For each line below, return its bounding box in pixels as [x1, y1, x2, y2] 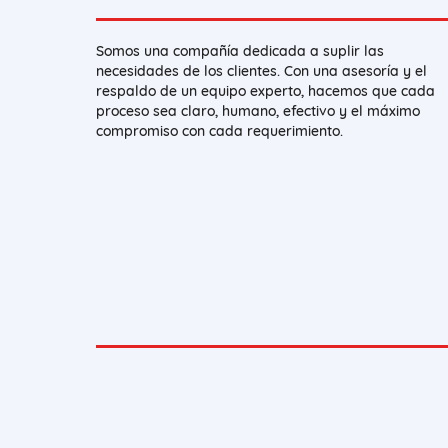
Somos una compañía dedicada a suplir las [96, 42, 384, 61]
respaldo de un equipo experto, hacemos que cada [96, 82, 435, 101]
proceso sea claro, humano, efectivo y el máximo [96, 102, 420, 121]
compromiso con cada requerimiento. [96, 122, 343, 141]
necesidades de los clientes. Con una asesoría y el [96, 62, 427, 81]
